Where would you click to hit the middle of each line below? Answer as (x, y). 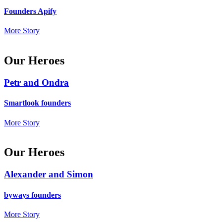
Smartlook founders (37, 103)
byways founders (32, 195)
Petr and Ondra (36, 83)
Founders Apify (30, 11)
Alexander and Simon (49, 174)
